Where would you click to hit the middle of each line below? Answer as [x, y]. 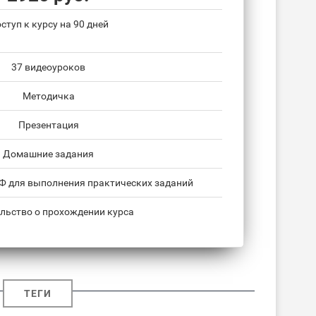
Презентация [48, 125]
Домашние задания [48, 154]
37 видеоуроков [48, 67]
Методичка [48, 96]
